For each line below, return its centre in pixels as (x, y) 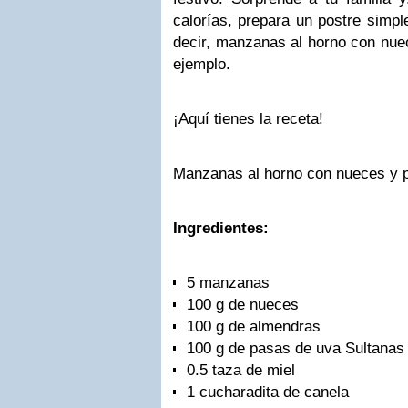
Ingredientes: (221, 228)
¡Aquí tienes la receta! (248, 119)
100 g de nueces (245, 305)
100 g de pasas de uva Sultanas (296, 348)
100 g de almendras (256, 326)
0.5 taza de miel (241, 370)
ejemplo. (202, 64)
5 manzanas (228, 283)
